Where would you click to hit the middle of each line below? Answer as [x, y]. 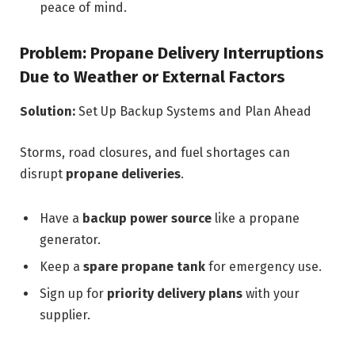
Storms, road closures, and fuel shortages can [155, 152]
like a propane [256, 218]
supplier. [65, 315]
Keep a [61, 266]
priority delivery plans [175, 293]
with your [271, 293]
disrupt [43, 174]
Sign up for [73, 293]
